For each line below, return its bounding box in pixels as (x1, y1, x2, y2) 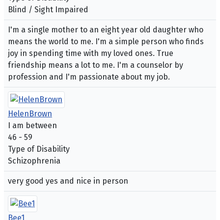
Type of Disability (8, 144, 70, 154)
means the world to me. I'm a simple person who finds (8, 37, 204, 47)
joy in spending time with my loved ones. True (8, 49, 173, 58)
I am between (8, 121, 57, 131)
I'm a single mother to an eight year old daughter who (8, 25, 203, 35)
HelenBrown (8, 109, 52, 119)
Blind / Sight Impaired (8, 5, 88, 15)
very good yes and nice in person (8, 176, 128, 186)
